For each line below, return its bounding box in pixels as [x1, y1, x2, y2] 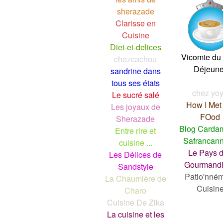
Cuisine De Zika [107, 196, 164, 208]
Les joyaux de [111, 101, 160, 112]
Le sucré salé [111, 89, 159, 101]
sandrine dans [110, 65, 161, 77]
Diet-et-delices [110, 41, 161, 53]
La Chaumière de [105, 172, 166, 184]
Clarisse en [115, 17, 156, 29]
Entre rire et [115, 124, 156, 136]
